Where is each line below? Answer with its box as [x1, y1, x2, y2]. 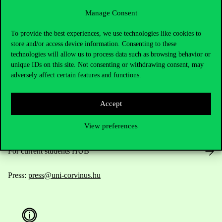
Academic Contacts [8, 123, 69, 132]
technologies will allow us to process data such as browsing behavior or [11, 50, 211, 58]
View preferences [84, 122, 138, 130]
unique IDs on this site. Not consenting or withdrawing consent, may [11, 60, 204, 68]
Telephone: [8, 75, 45, 84]
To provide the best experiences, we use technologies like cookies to [11, 29, 201, 37]
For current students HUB [8, 147, 89, 156]
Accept [100, 100, 122, 108]
